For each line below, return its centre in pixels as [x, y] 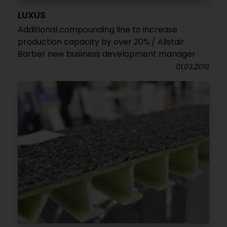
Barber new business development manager [107, 54]
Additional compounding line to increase [98, 29]
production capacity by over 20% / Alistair [101, 42]
